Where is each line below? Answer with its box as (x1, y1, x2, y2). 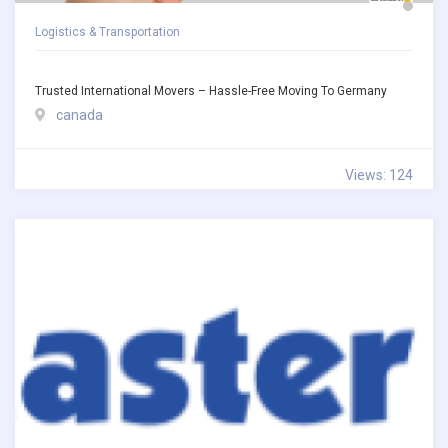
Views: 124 (345, 166, 413, 183)
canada (56, 106, 103, 123)
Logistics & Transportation (35, 24, 180, 39)
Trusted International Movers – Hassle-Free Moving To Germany (35, 83, 387, 98)
